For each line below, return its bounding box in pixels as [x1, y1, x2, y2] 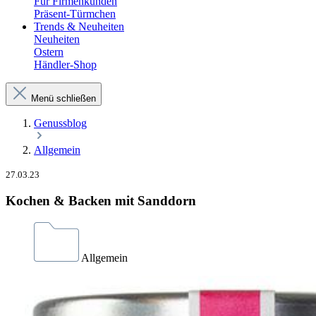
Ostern [34, 45, 63, 58]
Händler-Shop [34, 58, 97, 71]
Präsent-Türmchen [34, 7, 116, 20]
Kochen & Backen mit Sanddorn [6, 193, 196, 209]
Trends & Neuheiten [34, 20, 124, 32]
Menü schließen [31, 92, 96, 104]
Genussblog [34, 116, 87, 129]
